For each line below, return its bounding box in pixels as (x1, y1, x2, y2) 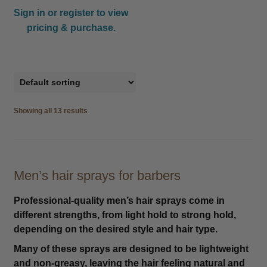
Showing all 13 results (13, 107, 88, 116)
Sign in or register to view (14, 7, 129, 18)
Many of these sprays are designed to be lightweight (13, 243, 249, 254)
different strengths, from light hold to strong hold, (13, 210, 236, 221)
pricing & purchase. (26, 22, 116, 33)
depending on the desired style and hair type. (13, 224, 218, 235)
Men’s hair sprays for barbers (13, 168, 181, 184)
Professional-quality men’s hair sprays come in (13, 195, 225, 206)
